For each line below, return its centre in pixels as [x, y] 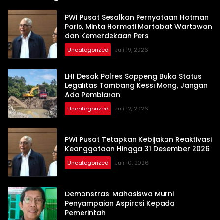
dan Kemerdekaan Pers [107, 36]
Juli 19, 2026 [132, 49]
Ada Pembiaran [93, 95]
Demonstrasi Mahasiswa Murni [119, 194]
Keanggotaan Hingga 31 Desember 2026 [137, 149]
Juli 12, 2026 [132, 108]
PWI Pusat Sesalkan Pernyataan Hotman [137, 17]
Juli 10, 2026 [132, 163]
